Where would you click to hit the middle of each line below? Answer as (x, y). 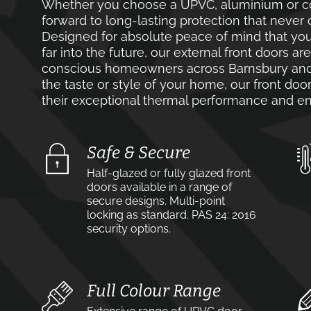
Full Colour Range (154, 291)
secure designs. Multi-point (156, 201)
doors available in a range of (159, 187)
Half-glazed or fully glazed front (169, 173)
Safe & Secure (138, 153)
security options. (129, 229)
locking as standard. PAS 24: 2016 (171, 215)
